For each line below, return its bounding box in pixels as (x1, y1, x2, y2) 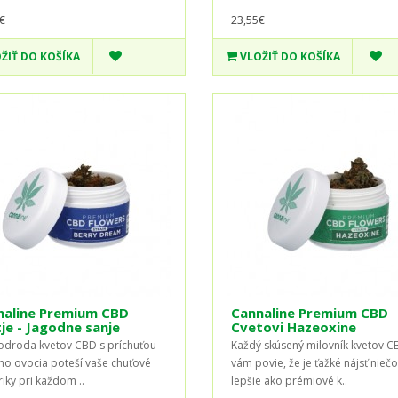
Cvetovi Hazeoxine (230, 317, 356, 336)
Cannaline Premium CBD (230, 303, 388, 322)
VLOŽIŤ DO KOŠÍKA (239, 48, 340, 64)
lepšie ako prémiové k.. (230, 372, 347, 388)
